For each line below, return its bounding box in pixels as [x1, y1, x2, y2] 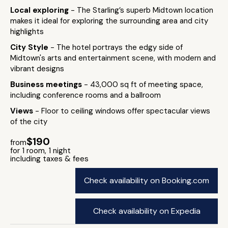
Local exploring [10, 5, 71, 15]
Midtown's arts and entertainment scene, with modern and [10, 53, 216, 63]
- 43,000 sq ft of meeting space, [84, 79, 203, 90]
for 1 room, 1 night [10, 146, 71, 156]
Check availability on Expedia [93, 206, 201, 216]
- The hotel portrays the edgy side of [50, 42, 183, 52]
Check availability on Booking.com [84, 175, 209, 186]
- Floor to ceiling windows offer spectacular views [35, 106, 210, 116]
